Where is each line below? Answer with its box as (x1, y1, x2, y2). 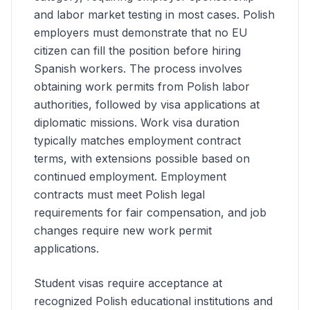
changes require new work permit (34, 224, 212, 237)
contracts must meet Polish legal (34, 188, 205, 201)
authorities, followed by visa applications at (34, 98, 259, 111)
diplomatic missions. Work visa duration (34, 116, 239, 129)
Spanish (34, 62, 76, 75)
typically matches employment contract (34, 134, 241, 147)
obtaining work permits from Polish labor (34, 80, 250, 93)
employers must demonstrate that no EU (34, 26, 248, 39)
